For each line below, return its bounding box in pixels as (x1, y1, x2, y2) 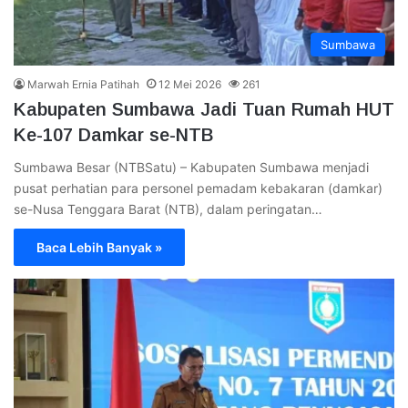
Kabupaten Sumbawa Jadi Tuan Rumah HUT (14, 98, 394, 119)
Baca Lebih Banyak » (36, 239, 162, 255)
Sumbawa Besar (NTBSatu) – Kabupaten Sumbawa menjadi (14, 158, 369, 175)
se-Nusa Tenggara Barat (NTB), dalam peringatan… (14, 200, 322, 217)
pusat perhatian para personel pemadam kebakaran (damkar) (14, 179, 382, 196)
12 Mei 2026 (158, 76, 221, 91)
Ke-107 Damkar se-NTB (14, 124, 214, 145)
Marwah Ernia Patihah (27, 76, 139, 91)
